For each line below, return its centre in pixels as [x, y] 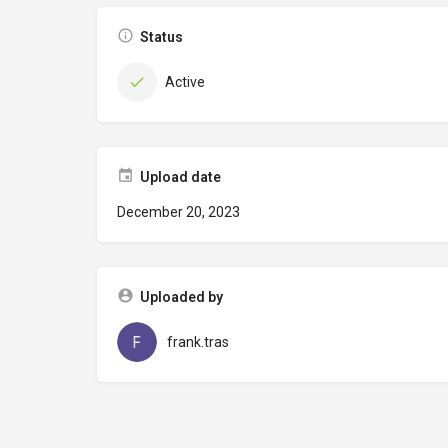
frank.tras [198, 342]
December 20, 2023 [178, 212]
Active [185, 82]
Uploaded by [181, 297]
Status [161, 37]
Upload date [180, 177]
